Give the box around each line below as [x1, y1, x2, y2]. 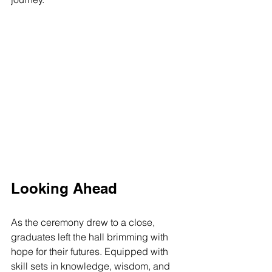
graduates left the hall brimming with [11, 230, 171, 243]
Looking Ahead [11, 179, 117, 197]
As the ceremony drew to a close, [11, 216, 157, 228]
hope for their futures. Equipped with [11, 245, 171, 257]
